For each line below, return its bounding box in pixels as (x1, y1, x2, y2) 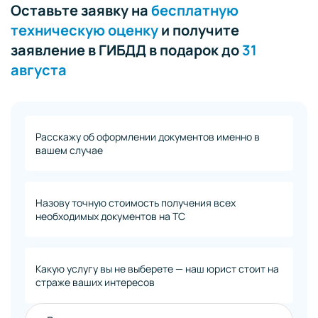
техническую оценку (11, 21, 158, 40)
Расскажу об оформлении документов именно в (35, 130, 260, 143)
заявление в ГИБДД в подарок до (11, 40, 242, 60)
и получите (158, 21, 239, 40)
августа (11, 60, 67, 79)
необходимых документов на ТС (35, 209, 185, 223)
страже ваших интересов (35, 275, 155, 289)
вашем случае (35, 143, 103, 157)
